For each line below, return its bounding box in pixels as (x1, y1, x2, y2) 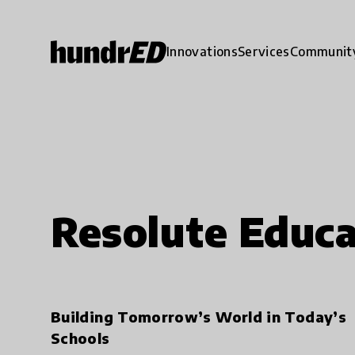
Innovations (166, 43, 238, 59)
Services (237, 43, 290, 59)
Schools (51, 329, 110, 347)
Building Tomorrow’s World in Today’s (51, 307, 346, 326)
